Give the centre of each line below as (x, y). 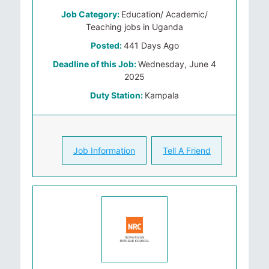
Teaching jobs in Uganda (134, 27)
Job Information (104, 150)
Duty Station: (117, 95)
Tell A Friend (187, 150)
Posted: (107, 45)
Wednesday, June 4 (177, 64)
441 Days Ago (151, 45)
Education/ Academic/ (165, 14)
